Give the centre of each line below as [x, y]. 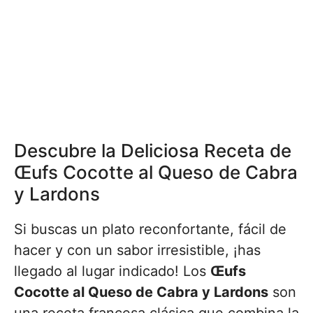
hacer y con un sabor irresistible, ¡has [137, 250]
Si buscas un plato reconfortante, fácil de [150, 229]
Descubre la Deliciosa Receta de [153, 151]
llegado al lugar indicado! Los [112, 271]
